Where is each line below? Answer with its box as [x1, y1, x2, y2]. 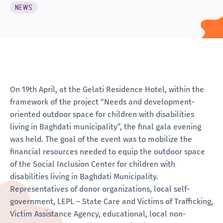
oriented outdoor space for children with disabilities [10, 109, 194, 119]
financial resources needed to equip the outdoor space [10, 146, 205, 156]
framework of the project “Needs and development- [10, 97, 194, 107]
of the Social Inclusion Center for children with [10, 159, 175, 169]
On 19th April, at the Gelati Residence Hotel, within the [10, 84, 204, 94]
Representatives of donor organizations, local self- [10, 184, 190, 194]
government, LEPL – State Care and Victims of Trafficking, [10, 196, 213, 206]
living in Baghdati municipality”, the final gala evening [10, 121, 201, 131]
